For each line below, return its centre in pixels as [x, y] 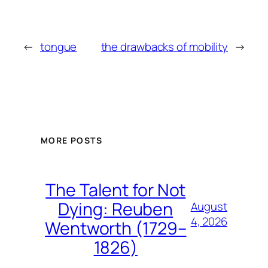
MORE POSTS [71, 140]
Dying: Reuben [116, 209]
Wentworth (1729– [116, 228]
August [209, 207]
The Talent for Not [116, 190]
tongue [58, 46]
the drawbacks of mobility [165, 46]
